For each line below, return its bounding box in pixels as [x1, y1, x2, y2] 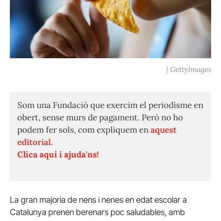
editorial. [17, 137, 53, 148]
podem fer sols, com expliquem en [17, 124, 150, 136]
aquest [150, 124, 177, 136]
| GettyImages [166, 65, 211, 74]
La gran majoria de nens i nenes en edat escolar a [10, 195, 187, 205]
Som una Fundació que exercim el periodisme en [17, 100, 203, 111]
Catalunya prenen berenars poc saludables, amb [10, 207, 185, 218]
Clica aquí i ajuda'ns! [17, 149, 99, 160]
